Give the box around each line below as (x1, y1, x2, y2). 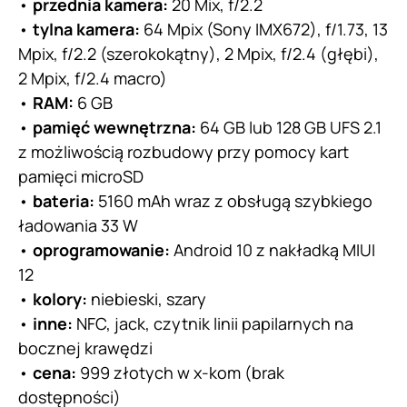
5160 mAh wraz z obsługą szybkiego (94, 189, 372, 212)
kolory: (33, 287, 87, 310)
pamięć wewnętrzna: (33, 115, 196, 138)
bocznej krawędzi (18, 336, 153, 359)
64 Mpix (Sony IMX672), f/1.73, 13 (140, 17, 388, 40)
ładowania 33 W (18, 213, 138, 236)
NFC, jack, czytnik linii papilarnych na (73, 312, 353, 334)
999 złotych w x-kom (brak (76, 361, 284, 383)
